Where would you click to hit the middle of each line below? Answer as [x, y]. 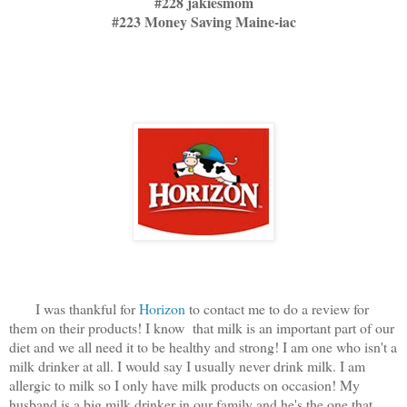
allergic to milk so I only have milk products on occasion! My [184, 385]
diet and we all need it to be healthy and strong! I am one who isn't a [203, 347]
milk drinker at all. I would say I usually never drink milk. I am [187, 366]
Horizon [162, 309]
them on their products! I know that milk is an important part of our [202, 328]
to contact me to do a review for [277, 309]
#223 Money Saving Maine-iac [203, 22]
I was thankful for [74, 309]
